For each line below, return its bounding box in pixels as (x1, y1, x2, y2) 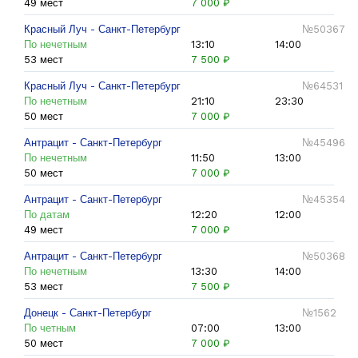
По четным (24, 322, 76, 334)
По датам (24, 209, 70, 221)
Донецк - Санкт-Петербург (24, 307, 152, 319)
